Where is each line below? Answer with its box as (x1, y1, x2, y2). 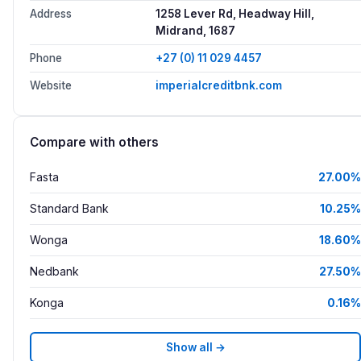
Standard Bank (30, 201, 109, 216)
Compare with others (30, 135, 159, 151)
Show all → (165, 340, 226, 354)
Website (30, 79, 72, 93)
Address (30, 7, 72, 21)
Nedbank (30, 264, 79, 279)
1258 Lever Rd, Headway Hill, (156, 7, 314, 21)
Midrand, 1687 (156, 24, 235, 38)
